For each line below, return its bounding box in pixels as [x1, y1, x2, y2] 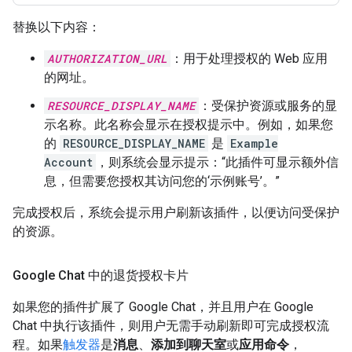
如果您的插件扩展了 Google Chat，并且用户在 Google [13, 299, 313, 315]
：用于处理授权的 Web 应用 [170, 51, 328, 67]
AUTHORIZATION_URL [47, 51, 167, 67]
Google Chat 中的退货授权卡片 [13, 268, 189, 284]
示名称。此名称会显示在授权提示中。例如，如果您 [44, 117, 333, 133]
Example [230, 136, 278, 152]
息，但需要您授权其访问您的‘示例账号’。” [44, 174, 280, 189]
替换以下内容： [13, 20, 101, 35]
